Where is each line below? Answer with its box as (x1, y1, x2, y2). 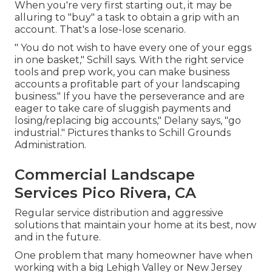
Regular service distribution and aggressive (15, 207, 223, 219)
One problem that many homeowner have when (15, 250, 253, 262)
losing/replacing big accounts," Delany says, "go (15, 115, 241, 127)
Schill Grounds (159, 127, 231, 139)
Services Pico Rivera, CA (15, 184, 196, 202)
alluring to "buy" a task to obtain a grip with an (15, 12, 239, 24)
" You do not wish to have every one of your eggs (15, 42, 251, 54)
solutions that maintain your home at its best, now (15, 219, 256, 231)
